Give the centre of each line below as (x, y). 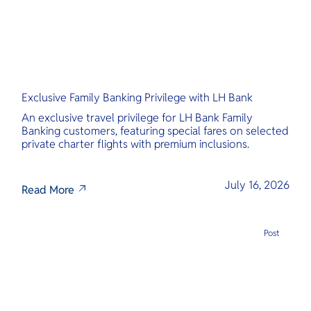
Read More (48, 190)
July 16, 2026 (257, 185)
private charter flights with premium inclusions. (136, 144)
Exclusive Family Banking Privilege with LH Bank (137, 98)
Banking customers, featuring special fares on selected (155, 131)
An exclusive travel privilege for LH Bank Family (137, 118)
